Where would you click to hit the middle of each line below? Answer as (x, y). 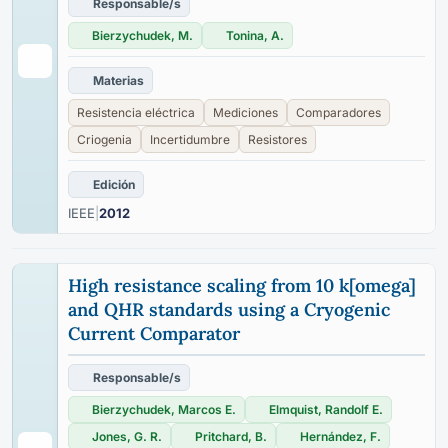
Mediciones (245, 112)
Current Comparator (154, 333)
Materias (118, 80)
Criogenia (104, 139)
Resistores (277, 139)
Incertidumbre (190, 139)
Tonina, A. (255, 35)
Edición (114, 184)
